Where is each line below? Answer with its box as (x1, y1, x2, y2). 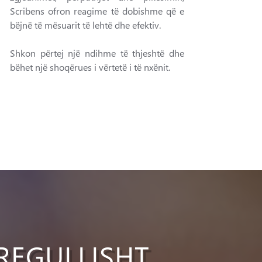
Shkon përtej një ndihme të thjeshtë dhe (10, 47, 184, 59)
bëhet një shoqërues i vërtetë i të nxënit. (10, 61, 170, 73)
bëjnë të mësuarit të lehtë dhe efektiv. (10, 19, 161, 31)
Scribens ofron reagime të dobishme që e (10, 5, 184, 17)
